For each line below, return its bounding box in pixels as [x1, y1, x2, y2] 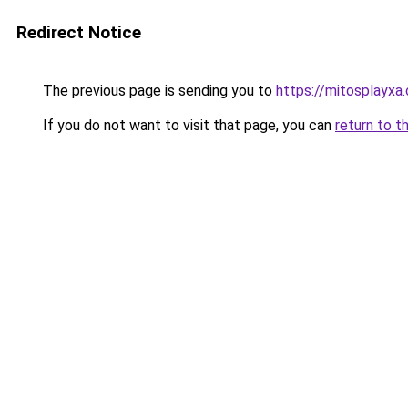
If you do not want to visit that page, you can [39, 117, 335, 134]
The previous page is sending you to [39, 82, 276, 99]
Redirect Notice [16, 22, 141, 43]
